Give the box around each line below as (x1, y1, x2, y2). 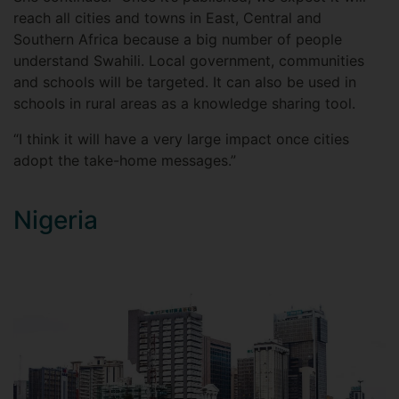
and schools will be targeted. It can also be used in (13, 73, 356, 92)
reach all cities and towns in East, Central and (13, 9, 322, 28)
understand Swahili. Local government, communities (13, 52, 364, 70)
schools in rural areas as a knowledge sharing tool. (13, 94, 355, 113)
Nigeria (13, 205, 98, 236)
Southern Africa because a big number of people (13, 30, 342, 49)
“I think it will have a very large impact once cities (13, 130, 349, 149)
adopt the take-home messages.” (13, 151, 236, 170)
